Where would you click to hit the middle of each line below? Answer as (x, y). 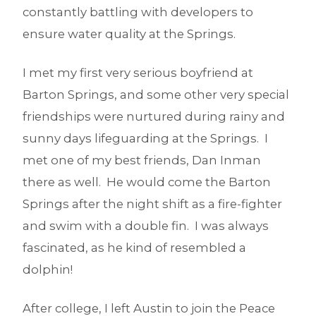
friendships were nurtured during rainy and (154, 116)
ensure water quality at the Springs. (129, 34)
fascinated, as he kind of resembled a (134, 247)
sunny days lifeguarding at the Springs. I (145, 138)
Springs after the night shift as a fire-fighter (152, 203)
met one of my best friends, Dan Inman (142, 160)
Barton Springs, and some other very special (156, 94)
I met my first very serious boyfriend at (138, 72)
